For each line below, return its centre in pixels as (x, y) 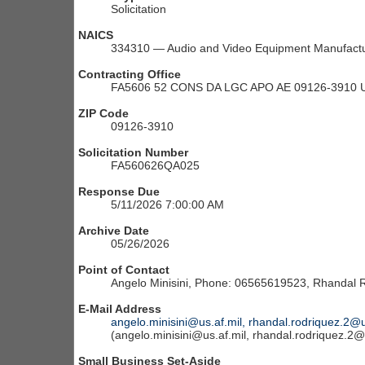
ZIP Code (103, 114)
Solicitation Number (133, 153)
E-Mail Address (120, 309)
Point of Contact (124, 270)
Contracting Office (130, 75)
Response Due (119, 192)
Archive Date (114, 231)
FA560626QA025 (155, 166)
